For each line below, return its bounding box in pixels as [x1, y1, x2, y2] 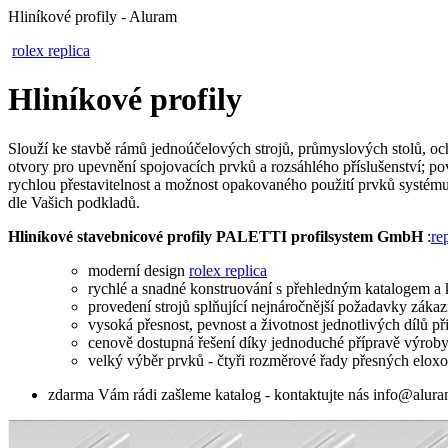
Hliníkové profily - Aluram [8, 8, 177, 25]
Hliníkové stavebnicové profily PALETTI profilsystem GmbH [8, 227, 427, 245]
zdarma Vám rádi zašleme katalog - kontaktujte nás [48, 385, 373, 403]
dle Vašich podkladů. [8, 193, 140, 211]
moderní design [88, 261, 189, 279]
